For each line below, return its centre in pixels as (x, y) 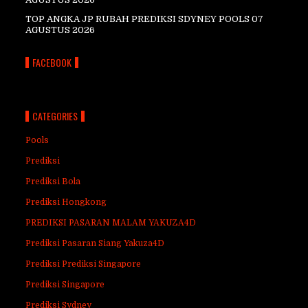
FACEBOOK (52, 62)
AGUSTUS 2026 (60, 30)
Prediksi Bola (53, 181)
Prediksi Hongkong (66, 202)
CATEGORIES (55, 116)
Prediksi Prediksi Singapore (84, 264)
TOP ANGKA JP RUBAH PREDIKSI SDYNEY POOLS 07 (145, 19)
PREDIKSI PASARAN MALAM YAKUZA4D (111, 223)
